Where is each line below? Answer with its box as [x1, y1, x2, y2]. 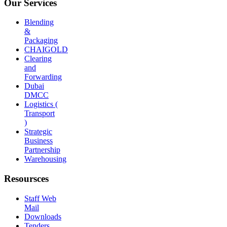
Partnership [24, 145, 60, 155]
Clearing [24, 54, 52, 63]
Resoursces [4, 173, 49, 184]
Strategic [24, 127, 52, 136]
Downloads [24, 212, 61, 221]
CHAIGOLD [24, 45, 68, 54]
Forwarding [24, 72, 62, 82]
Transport [24, 109, 55, 118]
